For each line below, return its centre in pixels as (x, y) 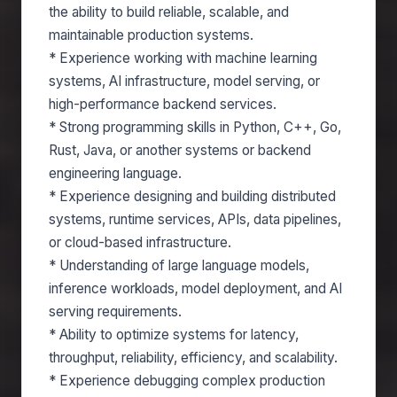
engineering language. (115, 173)
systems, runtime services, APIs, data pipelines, (195, 219)
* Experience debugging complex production (187, 381)
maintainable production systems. (151, 35)
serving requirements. (115, 311)
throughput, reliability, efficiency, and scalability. (193, 358)
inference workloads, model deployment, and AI (195, 288)
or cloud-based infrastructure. (140, 242)
